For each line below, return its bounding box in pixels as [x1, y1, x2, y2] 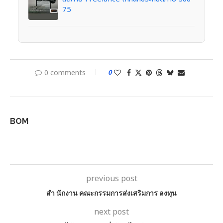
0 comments [44, 67, 86, 78]
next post [94, 206, 129, 218]
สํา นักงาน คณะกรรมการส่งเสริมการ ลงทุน [46, 189, 177, 197]
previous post [86, 172, 137, 185]
